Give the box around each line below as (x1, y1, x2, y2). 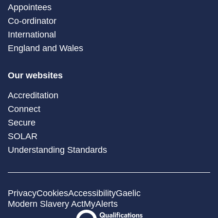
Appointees (8, 2, 52, 13)
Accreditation (8, 91, 58, 101)
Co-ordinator (8, 16, 56, 26)
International (8, 30, 56, 40)
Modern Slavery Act (8, 199, 84, 209)
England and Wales (8, 43, 83, 54)
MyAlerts (84, 199, 118, 209)
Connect (8, 104, 40, 114)
